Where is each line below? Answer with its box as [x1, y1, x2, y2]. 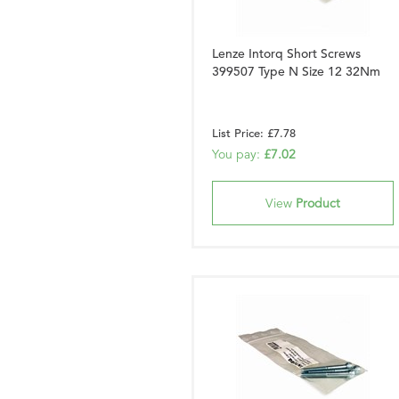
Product [296, 195, 340, 211]
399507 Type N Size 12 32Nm [212, 63, 380, 79]
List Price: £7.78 [212, 126, 296, 141]
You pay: [212, 146, 264, 162]
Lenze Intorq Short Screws [212, 45, 361, 61]
